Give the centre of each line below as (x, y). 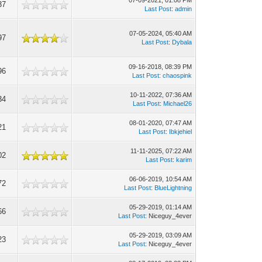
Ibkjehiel (181, 132)
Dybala (182, 42)
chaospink (177, 75)
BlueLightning (173, 188)
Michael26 (178, 104)
